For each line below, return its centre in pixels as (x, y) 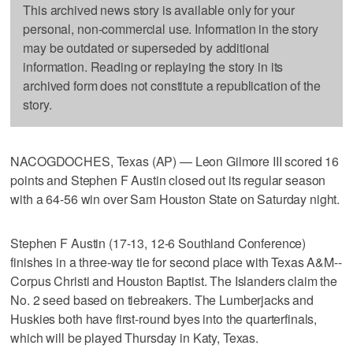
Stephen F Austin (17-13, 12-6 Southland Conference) (158, 243)
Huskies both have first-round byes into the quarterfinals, (164, 318)
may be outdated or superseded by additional (147, 47)
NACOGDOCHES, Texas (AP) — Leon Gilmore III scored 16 (175, 161)
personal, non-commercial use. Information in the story (171, 28)
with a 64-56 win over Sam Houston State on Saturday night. (175, 199)
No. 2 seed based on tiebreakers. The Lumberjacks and (162, 299)
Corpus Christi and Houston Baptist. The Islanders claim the (174, 281)
